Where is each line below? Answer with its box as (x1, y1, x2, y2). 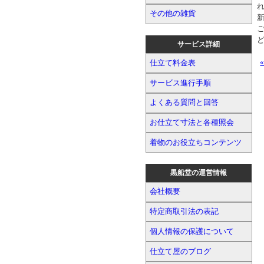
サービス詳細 (177, 40, 220, 48)
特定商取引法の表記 (150, 207, 219, 216)
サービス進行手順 (150, 78, 212, 87)
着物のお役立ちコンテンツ (150, 138, 242, 147)
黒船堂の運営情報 (170, 169, 227, 177)
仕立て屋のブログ (150, 247, 212, 256)
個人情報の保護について (150, 227, 235, 236)
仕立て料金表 (150, 58, 196, 67)
